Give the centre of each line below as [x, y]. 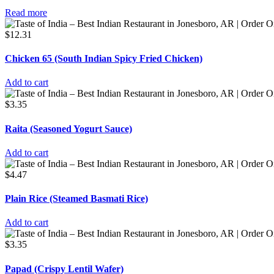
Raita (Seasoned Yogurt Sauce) [68, 128]
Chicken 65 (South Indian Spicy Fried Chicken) [104, 59]
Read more [26, 12]
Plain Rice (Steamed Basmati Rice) [76, 199]
